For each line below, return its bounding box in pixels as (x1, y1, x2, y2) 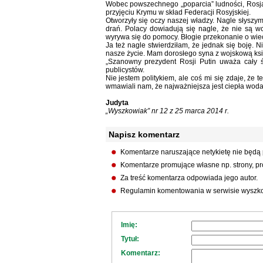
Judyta (105, 99, 129, 107)
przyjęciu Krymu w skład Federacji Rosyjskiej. (105, 8, 251, 16)
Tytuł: (120, 235, 139, 243)
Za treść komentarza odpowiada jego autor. (120, 174, 258, 182)
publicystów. (105, 66, 144, 74)
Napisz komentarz (108, 130, 180, 139)
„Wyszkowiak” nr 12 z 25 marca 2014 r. (105, 107, 229, 115)
